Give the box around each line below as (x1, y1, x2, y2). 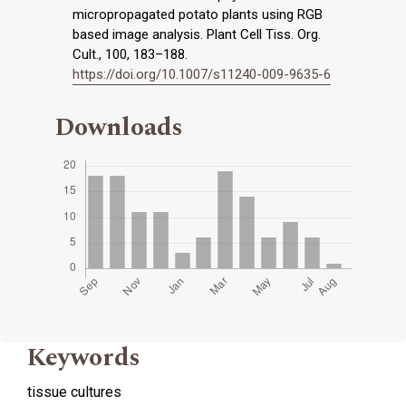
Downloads (54, 107, 183, 147)
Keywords (27, 337, 140, 377)
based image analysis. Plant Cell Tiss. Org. (72, 25, 321, 43)
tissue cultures (27, 382, 121, 401)
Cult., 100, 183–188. (72, 45, 188, 63)
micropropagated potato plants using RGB (72, 5, 323, 23)
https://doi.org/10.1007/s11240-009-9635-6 (72, 65, 331, 82)
